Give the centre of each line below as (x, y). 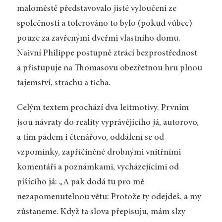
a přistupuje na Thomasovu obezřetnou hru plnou (109, 69)
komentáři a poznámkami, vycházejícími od (98, 167)
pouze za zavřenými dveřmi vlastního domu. (98, 39)
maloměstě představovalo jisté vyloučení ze (96, 9)
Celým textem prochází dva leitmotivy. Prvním (103, 108)
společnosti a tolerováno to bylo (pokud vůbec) (104, 24)
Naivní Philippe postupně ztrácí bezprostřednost (107, 54)
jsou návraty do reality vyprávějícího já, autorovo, (108, 123)
